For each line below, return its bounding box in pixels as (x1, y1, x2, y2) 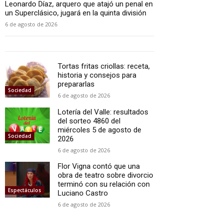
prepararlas (58, 79, 95, 89)
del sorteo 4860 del (58, 116, 120, 125)
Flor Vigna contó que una (58, 161, 140, 171)
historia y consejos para (58, 70, 136, 80)
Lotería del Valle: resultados (58, 107, 148, 116)
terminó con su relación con (58, 179, 150, 189)
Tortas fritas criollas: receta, (58, 61, 150, 71)
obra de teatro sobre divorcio (58, 170, 153, 180)
